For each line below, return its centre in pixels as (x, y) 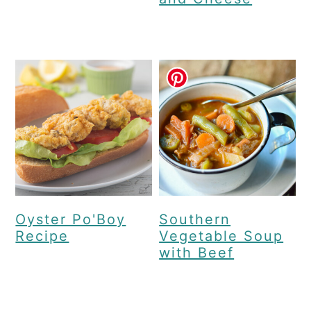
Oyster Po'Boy (71, 220)
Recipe (42, 236)
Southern (195, 220)
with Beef (197, 253)
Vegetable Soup (221, 236)
